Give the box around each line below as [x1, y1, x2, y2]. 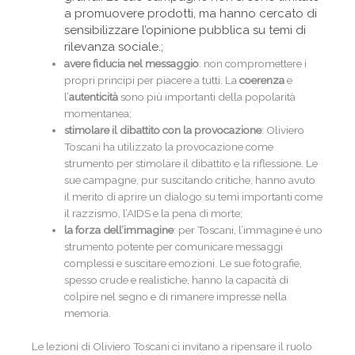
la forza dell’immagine [64, 223, 174, 237]
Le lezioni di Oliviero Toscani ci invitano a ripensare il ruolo [32, 339, 312, 353]
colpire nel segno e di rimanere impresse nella [64, 290, 288, 303]
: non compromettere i [199, 57, 307, 71]
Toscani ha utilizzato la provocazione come [64, 140, 274, 154]
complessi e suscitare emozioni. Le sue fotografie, [64, 257, 303, 270]
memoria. [64, 307, 112, 320]
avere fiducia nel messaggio [64, 57, 200, 71]
